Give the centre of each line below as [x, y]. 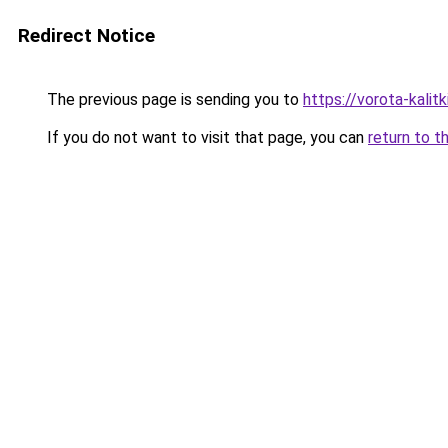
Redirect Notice [86, 35]
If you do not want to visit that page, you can [205, 137]
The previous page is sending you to [173, 99]
